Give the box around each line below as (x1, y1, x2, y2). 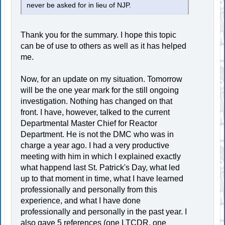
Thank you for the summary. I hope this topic (21, 31, 177, 40)
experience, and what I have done (21, 196, 141, 205)
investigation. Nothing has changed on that (21, 97, 173, 106)
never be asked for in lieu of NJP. (27, 2, 132, 10)
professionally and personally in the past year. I (21, 207, 187, 216)
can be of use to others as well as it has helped (21, 42, 187, 51)
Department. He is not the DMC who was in (21, 130, 174, 139)
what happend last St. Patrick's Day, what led (21, 163, 180, 172)
